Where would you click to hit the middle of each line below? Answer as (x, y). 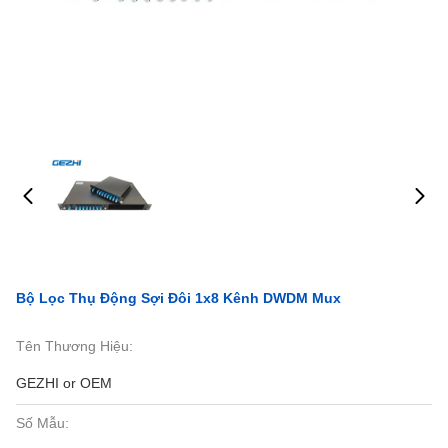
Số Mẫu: (42, 423)
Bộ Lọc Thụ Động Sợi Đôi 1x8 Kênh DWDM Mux (178, 298)
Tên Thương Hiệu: (74, 346)
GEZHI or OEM (64, 383)
